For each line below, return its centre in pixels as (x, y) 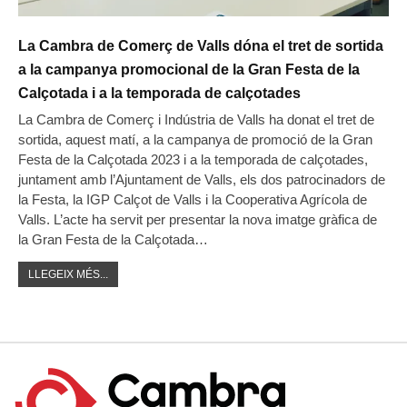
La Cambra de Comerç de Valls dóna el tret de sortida (201, 45)
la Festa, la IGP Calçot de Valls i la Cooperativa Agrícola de (193, 199)
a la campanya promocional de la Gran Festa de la (189, 69)
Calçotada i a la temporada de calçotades (159, 93)
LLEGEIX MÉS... (68, 274)
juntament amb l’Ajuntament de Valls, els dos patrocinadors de (202, 179)
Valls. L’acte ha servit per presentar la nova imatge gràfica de (198, 219)
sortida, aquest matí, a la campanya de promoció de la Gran (195, 139)
